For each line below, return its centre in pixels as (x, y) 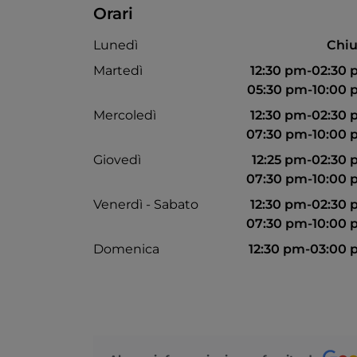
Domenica (126, 249)
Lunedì (116, 45)
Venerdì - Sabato (146, 205)
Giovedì (117, 160)
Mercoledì (125, 116)
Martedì (118, 71)
